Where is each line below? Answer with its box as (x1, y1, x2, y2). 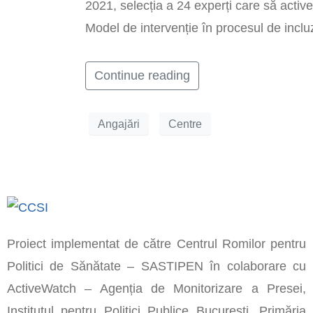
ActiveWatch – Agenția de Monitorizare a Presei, (7, 282, 306, 296)
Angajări (98, 117, 140, 130)
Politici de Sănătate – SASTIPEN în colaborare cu (7, 259, 306, 274)
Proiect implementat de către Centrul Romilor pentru (7, 237, 306, 252)
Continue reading (94, 68, 190, 83)
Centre (168, 117, 202, 130)
